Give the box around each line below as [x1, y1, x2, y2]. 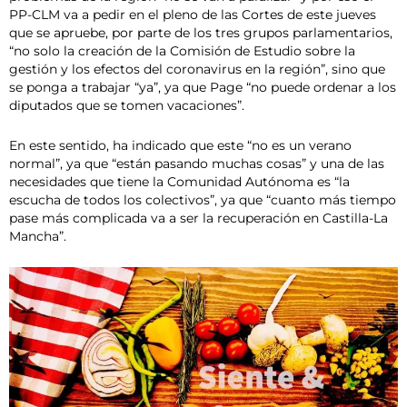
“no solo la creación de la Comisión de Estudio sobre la [9, 44, 355, 58]
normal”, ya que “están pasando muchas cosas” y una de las [9, 155, 384, 171]
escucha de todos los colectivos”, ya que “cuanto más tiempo [9, 192, 396, 207]
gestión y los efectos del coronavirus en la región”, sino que [9, 62, 385, 76]
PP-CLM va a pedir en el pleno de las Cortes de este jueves [9, 7, 376, 22]
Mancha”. [9, 228, 66, 243]
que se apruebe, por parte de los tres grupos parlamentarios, [9, 25, 392, 40]
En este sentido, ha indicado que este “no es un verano [9, 137, 352, 153]
